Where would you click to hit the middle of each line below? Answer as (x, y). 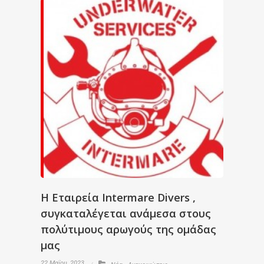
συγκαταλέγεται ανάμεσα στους (126, 213)
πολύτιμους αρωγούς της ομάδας (128, 229)
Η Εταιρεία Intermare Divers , (118, 197)
